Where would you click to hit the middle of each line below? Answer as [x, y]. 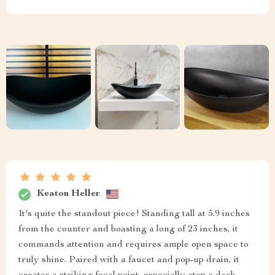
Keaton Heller [68, 194]
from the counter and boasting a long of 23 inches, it [128, 229]
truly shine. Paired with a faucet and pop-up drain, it [129, 260]
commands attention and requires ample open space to [134, 245]
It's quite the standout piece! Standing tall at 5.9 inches [134, 214]
